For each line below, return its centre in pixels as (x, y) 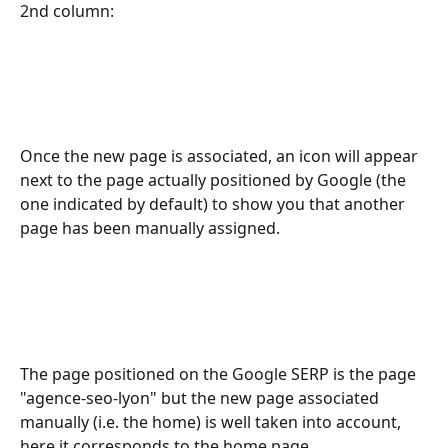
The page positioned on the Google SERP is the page (220, 374)
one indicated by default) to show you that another (214, 204)
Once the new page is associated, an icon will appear (221, 156)
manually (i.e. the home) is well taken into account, (212, 422)
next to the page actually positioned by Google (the (215, 180)
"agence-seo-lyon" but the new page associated (201, 398)
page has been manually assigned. (152, 228)
